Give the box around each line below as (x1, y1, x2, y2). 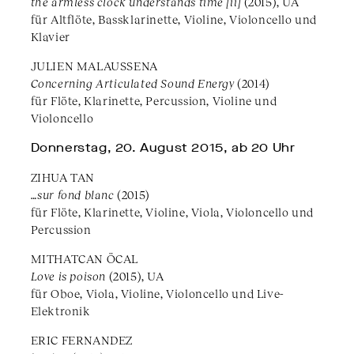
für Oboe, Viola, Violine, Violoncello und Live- (30, 286, 284, 301)
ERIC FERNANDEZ (30, 333, 134, 348)
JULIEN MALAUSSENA (30, 58, 158, 73)
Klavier (30, 29, 70, 44)
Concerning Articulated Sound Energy (30, 76, 235, 91)
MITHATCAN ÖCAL (30, 251, 139, 266)
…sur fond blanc (30, 187, 118, 202)
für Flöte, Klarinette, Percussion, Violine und (30, 93, 277, 108)
